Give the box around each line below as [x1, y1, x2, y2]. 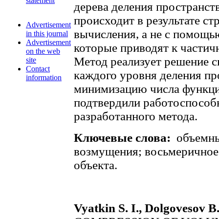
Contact [26, 65, 50, 73]
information [26, 73, 62, 82]
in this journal [26, 29, 68, 38]
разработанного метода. [74, 109, 197, 123]
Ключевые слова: [74, 131, 174, 144]
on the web [26, 47, 60, 55]
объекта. [74, 158, 117, 172]
